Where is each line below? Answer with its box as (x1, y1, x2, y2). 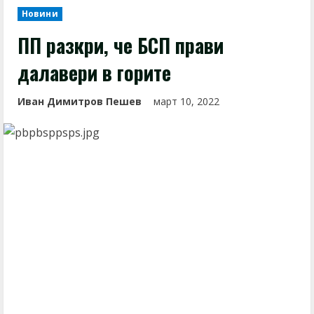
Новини (22, 8, 58, 20)
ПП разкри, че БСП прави (18, 31, 224, 60)
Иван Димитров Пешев (18, 95, 142, 108)
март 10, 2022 (153, 95, 222, 108)
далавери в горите (18, 58, 171, 87)
